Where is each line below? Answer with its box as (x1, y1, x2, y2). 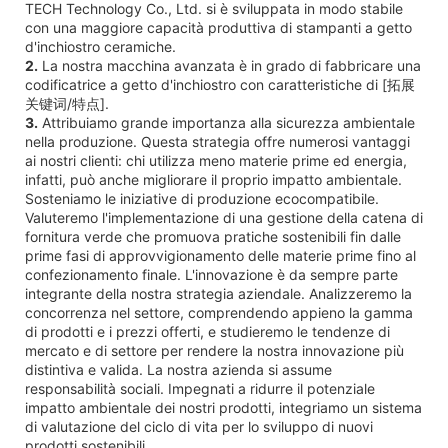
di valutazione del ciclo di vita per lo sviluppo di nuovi (25, 417, 373, 435)
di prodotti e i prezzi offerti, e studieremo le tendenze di (25, 322, 390, 340)
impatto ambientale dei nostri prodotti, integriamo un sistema (25, 398, 422, 416)
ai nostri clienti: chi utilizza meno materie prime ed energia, (25, 151, 407, 169)
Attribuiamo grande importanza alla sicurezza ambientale (38, 113, 415, 131)
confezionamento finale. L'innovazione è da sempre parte (25, 265, 398, 283)
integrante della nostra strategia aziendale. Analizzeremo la (25, 284, 412, 302)
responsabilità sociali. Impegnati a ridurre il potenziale (25, 379, 375, 397)
